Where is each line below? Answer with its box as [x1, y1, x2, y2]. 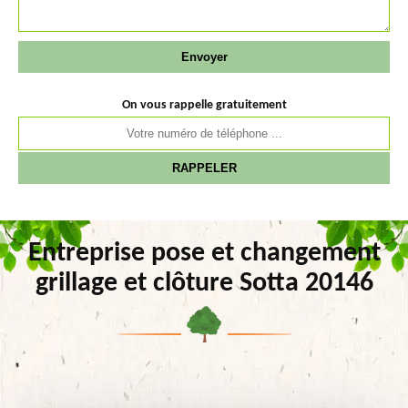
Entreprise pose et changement [27, 240, 381, 268]
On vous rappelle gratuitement [121, 98, 287, 112]
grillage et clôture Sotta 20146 [35, 270, 373, 298]
